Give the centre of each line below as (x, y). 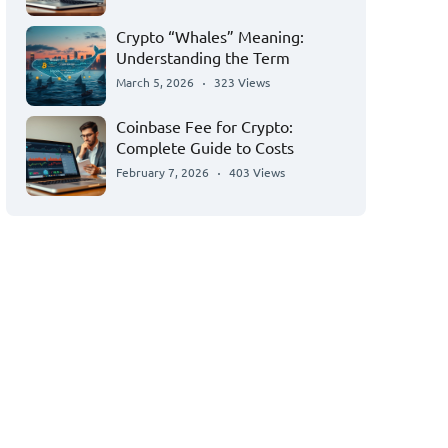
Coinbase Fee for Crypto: (204, 126)
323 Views (242, 82)
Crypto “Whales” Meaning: (210, 36)
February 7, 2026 (162, 172)
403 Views (257, 172)
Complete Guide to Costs (205, 147)
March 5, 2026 (155, 82)
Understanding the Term (203, 57)
